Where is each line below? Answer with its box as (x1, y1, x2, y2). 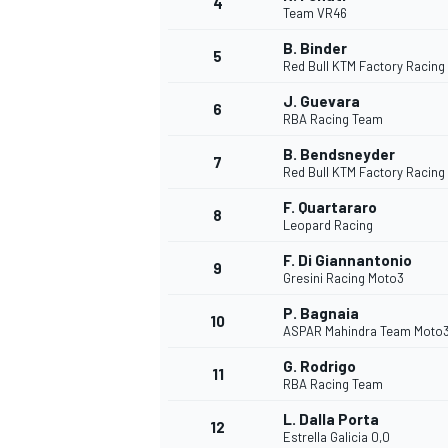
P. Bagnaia (283, 304, 359, 323)
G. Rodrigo (283, 357, 356, 376)
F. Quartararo (283, 198, 377, 217)
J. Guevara (283, 92, 360, 111)
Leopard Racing (283, 217, 373, 234)
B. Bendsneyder (283, 145, 395, 164)
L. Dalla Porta (283, 410, 379, 429)
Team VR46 (283, 5, 347, 22)
